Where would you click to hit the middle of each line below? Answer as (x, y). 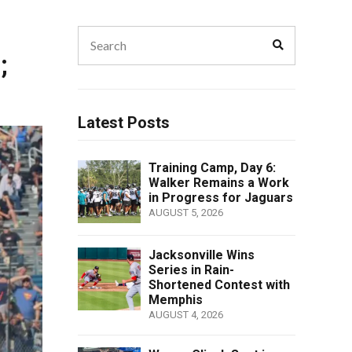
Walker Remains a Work (218, 182)
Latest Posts (123, 122)
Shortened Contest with (219, 284)
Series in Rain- (191, 269)
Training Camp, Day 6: (212, 167)
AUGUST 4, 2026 (185, 314)
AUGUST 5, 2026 (185, 212)
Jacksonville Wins (201, 255)
